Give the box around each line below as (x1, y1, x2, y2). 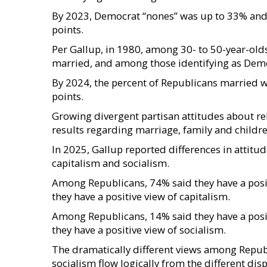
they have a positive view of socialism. (52, 223, 226, 237)
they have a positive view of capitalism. (52, 190, 230, 203)
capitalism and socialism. (52, 156, 169, 170)
